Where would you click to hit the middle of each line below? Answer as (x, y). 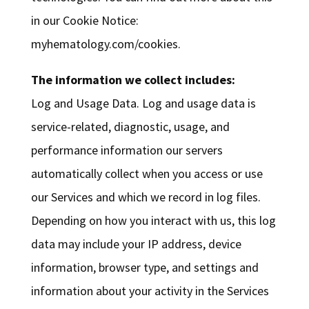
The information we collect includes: (133, 80)
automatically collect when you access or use (147, 174)
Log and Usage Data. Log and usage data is (143, 103)
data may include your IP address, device (136, 244)
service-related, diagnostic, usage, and (130, 127)
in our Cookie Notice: (84, 21)
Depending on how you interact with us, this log (153, 221)
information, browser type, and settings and (144, 268)
